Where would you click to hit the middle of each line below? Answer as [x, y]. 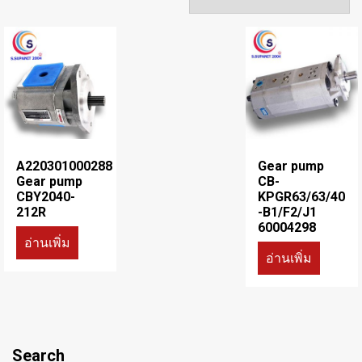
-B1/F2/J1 [288, 212]
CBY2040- [46, 196]
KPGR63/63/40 [302, 196]
